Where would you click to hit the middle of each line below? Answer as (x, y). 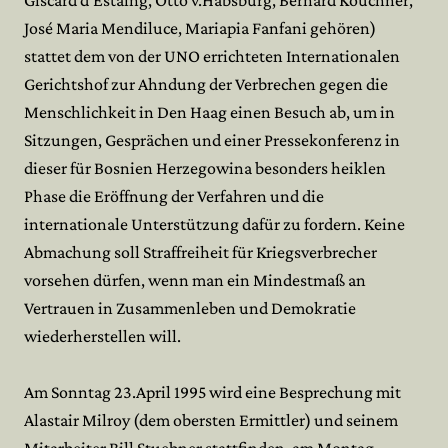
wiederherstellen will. (102, 336)
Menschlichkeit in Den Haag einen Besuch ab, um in (209, 112)
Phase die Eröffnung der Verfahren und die (174, 196)
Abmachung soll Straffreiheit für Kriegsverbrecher (200, 252)
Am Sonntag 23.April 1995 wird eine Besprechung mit (212, 392)
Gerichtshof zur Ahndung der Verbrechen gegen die (206, 84)
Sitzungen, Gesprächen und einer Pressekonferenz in (212, 140)
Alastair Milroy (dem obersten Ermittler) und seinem (211, 420)
